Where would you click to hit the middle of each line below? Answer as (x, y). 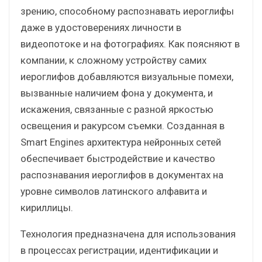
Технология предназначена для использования (128, 234)
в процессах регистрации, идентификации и (119, 250)
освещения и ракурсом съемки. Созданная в (123, 125)
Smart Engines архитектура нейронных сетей (121, 142)
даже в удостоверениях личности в (101, 27)
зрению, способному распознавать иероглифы (127, 11)
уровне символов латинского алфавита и (114, 191)
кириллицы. (47, 207)
